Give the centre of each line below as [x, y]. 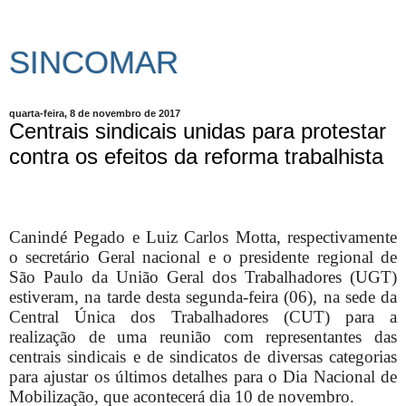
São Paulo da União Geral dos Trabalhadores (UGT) [203, 276]
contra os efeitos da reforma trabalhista [196, 156]
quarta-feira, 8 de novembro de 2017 [95, 113]
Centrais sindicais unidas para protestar [198, 131]
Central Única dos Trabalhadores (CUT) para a [203, 316]
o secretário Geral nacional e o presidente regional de [203, 256]
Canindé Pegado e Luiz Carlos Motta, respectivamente [203, 237]
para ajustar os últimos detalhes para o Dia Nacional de [203, 376]
